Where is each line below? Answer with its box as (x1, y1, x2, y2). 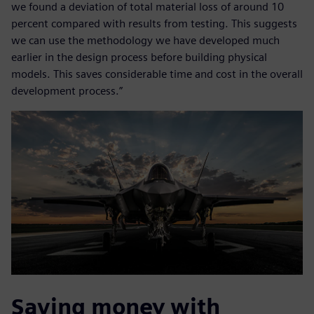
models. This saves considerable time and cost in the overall (11, 67, 303, 81)
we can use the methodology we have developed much (11, 34, 280, 48)
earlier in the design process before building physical (11, 50, 267, 64)
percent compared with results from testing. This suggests (11, 17, 297, 31)
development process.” (11, 84, 123, 98)
